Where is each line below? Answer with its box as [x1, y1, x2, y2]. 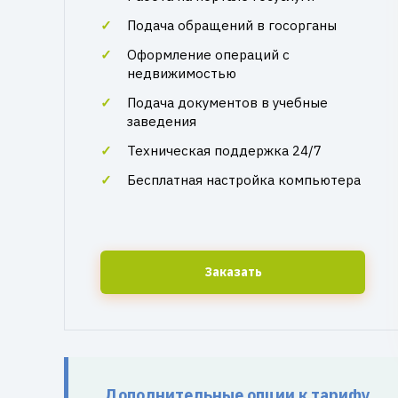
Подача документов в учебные [127, 94, 328, 111]
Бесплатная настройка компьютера [127, 171, 361, 188]
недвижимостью [127, 65, 236, 82]
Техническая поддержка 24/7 [127, 142, 322, 159]
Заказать [203, 264, 262, 280]
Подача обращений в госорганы [127, 17, 337, 34]
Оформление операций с [127, 46, 290, 63]
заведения [127, 113, 196, 130]
